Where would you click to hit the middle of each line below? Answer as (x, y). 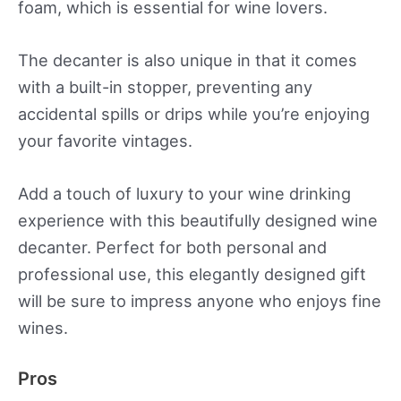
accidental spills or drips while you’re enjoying (194, 114)
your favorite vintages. (105, 141)
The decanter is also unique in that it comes (188, 60)
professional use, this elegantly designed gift (192, 274)
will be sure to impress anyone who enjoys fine (200, 301)
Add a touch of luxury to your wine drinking (184, 194)
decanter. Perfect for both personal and (172, 247)
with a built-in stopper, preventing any (165, 87)
